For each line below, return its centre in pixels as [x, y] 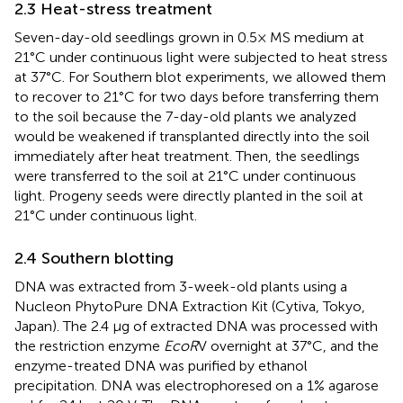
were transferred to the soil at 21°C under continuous [185, 175]
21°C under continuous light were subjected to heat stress [201, 57]
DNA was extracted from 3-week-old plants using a [181, 286]
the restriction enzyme [89, 345]
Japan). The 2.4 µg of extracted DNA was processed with [196, 326]
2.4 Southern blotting [94, 258]
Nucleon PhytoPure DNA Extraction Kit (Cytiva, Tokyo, [190, 306]
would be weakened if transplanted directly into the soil [192, 136]
